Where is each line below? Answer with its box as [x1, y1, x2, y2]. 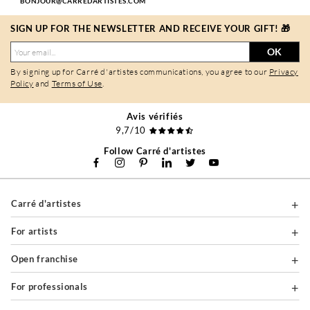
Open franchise [18, 253, 79, 265]
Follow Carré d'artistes [104, 145, 206, 157]
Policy [10, 78, 34, 89]
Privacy [268, 66, 299, 77]
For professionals [16, 281, 89, 293]
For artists [16, 226, 58, 237]
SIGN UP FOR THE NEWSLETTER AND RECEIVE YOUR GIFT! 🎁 [10, 23, 291, 35]
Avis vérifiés [127, 111, 183, 122]
